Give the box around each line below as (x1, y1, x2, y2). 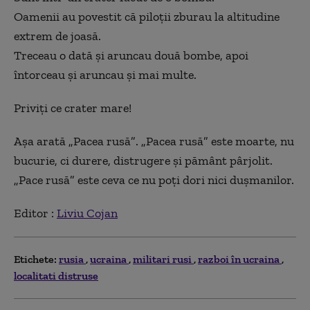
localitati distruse (14, 268, 98, 282)
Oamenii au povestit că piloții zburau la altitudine (14, 8, 280, 24)
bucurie (14, 152, 55, 168)
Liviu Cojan (57, 205, 118, 221)
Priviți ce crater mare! (14, 100, 131, 116)
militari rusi (133, 252, 194, 266)
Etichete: (14, 252, 57, 266)
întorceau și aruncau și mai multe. (14, 66, 197, 82)
